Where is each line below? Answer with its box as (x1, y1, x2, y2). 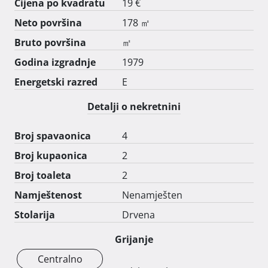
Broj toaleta (14, 168, 71, 182)
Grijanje (115, 232, 153, 246)
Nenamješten (122, 188, 182, 202)
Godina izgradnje (14, 55, 96, 69)
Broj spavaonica (14, 129, 91, 142)
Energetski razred (14, 75, 98, 89)
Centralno (37, 252, 83, 266)
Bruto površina (14, 35, 86, 49)
